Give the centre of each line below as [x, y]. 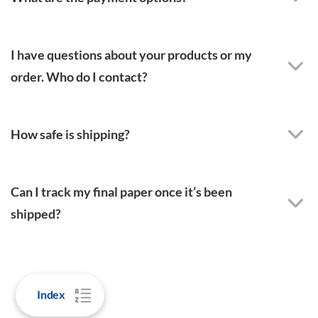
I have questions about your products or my [131, 54]
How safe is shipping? [70, 134]
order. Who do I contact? [79, 76]
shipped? [36, 213]
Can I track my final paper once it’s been [121, 191]
